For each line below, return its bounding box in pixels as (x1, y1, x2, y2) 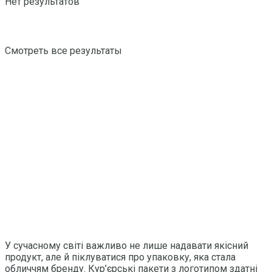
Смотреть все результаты (5, 45, 122, 56)
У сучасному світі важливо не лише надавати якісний (5, 239, 248, 251)
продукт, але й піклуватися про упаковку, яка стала (5, 251, 236, 263)
